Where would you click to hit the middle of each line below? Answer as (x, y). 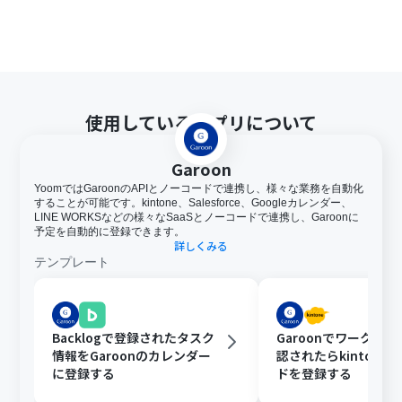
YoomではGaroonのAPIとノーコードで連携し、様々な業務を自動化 (199, 188)
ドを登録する (315, 373)
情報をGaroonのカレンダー (132, 355)
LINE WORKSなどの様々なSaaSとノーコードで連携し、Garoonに (197, 217)
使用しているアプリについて (201, 122)
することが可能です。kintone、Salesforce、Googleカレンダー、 (193, 203)
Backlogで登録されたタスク (134, 337)
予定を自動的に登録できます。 (110, 232)
